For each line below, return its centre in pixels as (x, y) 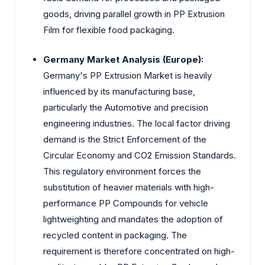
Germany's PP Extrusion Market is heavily (127, 75)
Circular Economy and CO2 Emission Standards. (140, 155)
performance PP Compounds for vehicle (126, 203)
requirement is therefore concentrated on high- (139, 251)
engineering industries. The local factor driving (137, 123)
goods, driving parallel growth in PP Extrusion (134, 14)
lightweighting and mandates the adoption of (133, 219)
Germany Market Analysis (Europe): (123, 59)
